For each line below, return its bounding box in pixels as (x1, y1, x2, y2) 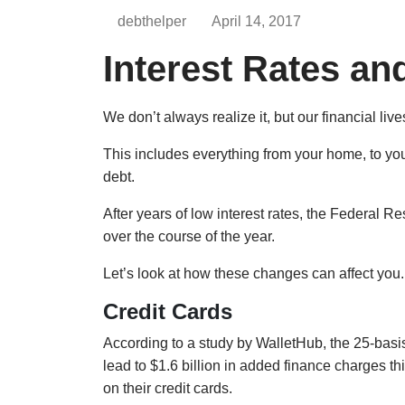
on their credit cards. (103, 381, 232, 397)
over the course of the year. (103, 229, 275, 245)
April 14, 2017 (212, 14, 301, 30)
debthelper (118, 14, 186, 30)
